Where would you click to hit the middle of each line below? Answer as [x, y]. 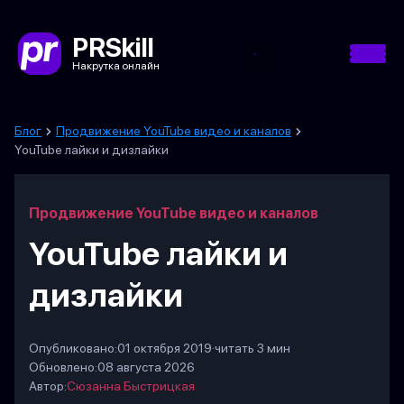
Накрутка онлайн [116, 66]
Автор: [48, 386]
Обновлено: [63, 367]
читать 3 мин [252, 348]
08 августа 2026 [146, 367]
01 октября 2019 [165, 348]
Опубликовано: [73, 348]
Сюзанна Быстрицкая [131, 386]
